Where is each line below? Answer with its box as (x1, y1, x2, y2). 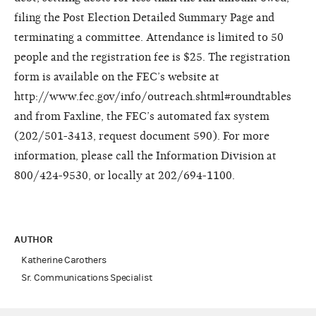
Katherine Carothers (21, 254, 107, 266)
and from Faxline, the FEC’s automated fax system (14, 109, 269, 123)
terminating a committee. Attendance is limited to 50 (14, 30, 284, 44)
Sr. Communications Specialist (21, 272, 152, 284)
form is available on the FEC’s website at (14, 70, 219, 83)
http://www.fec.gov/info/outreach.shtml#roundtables (14, 90, 291, 103)
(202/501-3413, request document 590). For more (14, 129, 269, 142)
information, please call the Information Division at (14, 149, 276, 162)
